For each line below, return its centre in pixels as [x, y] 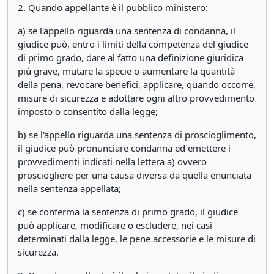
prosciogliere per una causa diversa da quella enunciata [135, 175]
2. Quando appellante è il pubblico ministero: [113, 7]
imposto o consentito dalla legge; [88, 111]
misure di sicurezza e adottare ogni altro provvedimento [136, 98]
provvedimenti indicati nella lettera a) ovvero [112, 161]
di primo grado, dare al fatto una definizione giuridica [131, 57]
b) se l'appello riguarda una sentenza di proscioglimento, [137, 135]
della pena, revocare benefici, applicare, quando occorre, [137, 84]
